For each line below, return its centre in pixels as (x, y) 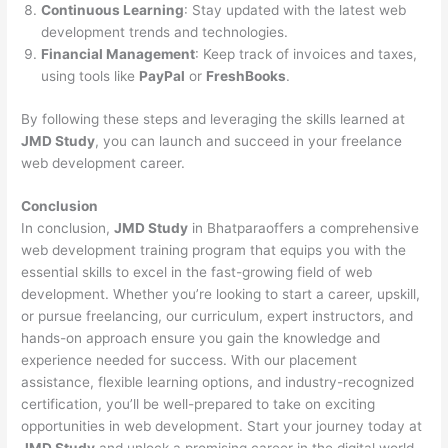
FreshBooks (246, 76)
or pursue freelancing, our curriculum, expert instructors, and (217, 316)
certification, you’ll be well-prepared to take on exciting (198, 404)
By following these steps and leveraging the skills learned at (213, 118)
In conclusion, (68, 228)
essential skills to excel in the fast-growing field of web (197, 272)
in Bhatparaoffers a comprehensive (304, 228)
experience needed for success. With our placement (189, 360)
